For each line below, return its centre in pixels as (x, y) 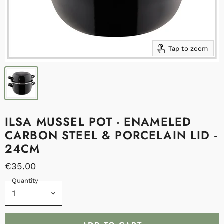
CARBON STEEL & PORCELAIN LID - (111, 135)
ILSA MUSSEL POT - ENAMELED (98, 122)
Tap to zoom (188, 48)
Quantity (25, 181)
